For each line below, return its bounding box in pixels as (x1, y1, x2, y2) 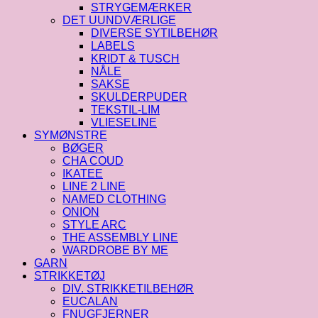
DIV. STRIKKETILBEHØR (62, 282, 194, 295)
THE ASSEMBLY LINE (62, 231, 178, 243)
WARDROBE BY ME (62, 243, 168, 256)
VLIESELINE (91, 116, 157, 128)
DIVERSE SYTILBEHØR (91, 26, 218, 39)
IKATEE (62, 167, 103, 180)
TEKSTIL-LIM (91, 103, 160, 116)
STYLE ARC (62, 218, 126, 231)
